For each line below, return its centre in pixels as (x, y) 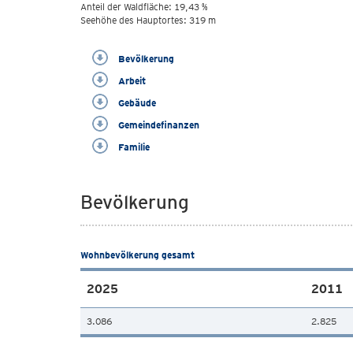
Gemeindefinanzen (158, 125)
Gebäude (136, 103)
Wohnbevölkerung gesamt (137, 255)
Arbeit (131, 81)
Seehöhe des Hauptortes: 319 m (148, 20)
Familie (133, 147)
